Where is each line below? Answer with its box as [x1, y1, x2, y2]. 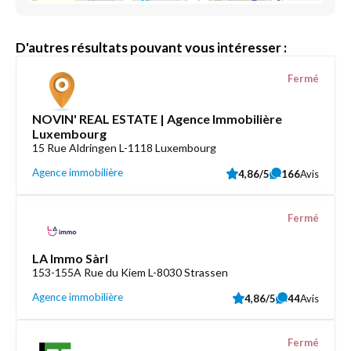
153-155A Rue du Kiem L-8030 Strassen [32, 266, 228, 279]
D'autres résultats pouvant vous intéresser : [16, 39, 287, 56]
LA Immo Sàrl [32, 251, 108, 266]
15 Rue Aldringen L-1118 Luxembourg [32, 141, 216, 154]
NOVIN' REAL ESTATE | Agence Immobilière [32, 111, 282, 126]
